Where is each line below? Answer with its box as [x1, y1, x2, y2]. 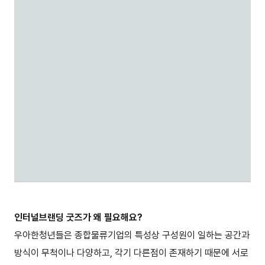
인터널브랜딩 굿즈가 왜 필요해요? [14, 211, 143, 223]
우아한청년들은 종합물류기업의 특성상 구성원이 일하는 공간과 [14, 229, 250, 241]
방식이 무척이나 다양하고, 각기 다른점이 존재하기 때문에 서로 [14, 247, 248, 258]
